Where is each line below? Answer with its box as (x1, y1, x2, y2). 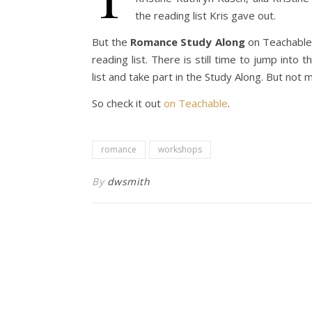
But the (92, 35, 131, 49)
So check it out (92, 96, 164, 110)
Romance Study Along (130, 35, 245, 49)
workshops (158, 143, 202, 155)
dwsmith (107, 175, 150, 188)
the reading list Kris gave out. (135, 8, 276, 22)
